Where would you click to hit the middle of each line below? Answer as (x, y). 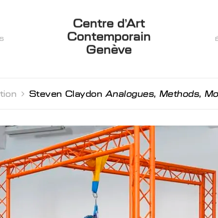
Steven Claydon (67, 94)
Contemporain (109, 36)
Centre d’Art (109, 23)
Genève (109, 50)
